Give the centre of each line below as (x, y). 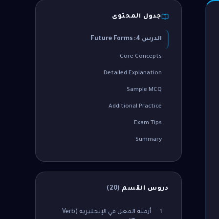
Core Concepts (141, 57)
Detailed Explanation (133, 74)
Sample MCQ (144, 90)
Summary (149, 140)
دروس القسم (144, 189)
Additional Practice (135, 107)
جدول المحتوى (137, 17)
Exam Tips (148, 123)
